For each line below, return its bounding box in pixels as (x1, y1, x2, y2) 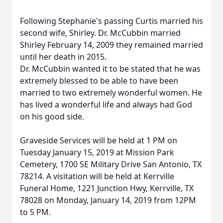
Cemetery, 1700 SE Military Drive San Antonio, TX (20, 159, 202, 170)
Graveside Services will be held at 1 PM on (20, 135, 177, 146)
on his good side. (20, 111, 84, 122)
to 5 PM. (20, 207, 51, 218)
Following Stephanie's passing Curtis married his (20, 15, 203, 26)
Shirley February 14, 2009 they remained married (20, 39, 203, 50)
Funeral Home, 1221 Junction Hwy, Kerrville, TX (20, 183, 194, 194)
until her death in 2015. (20, 51, 107, 62)
